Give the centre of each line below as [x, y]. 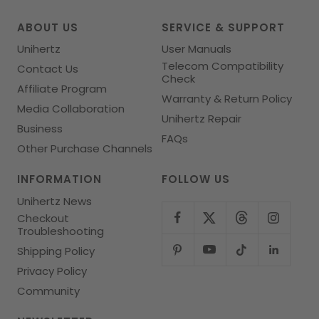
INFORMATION [59, 179]
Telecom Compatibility [222, 66]
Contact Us [48, 69]
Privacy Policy [52, 271]
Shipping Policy [56, 251]
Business [40, 129]
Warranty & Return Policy [226, 99]
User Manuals [196, 49]
